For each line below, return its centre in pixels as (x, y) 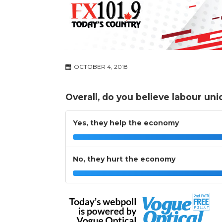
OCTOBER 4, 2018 (100, 67)
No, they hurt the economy (124, 159)
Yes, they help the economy (126, 123)
